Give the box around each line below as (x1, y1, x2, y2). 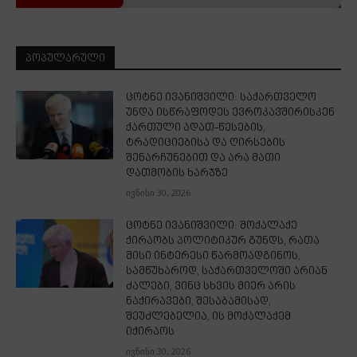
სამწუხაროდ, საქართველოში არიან (126, 265, 328, 279)
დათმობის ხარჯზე (126, 167, 229, 181)
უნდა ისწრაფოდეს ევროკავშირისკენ (126, 107, 335, 120)
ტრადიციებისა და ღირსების (126, 137, 286, 151)
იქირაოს (126, 326, 175, 339)
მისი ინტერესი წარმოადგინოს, (126, 250, 301, 264)
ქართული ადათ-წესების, (126, 122, 266, 135)
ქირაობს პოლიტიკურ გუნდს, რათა (126, 235, 320, 249)
